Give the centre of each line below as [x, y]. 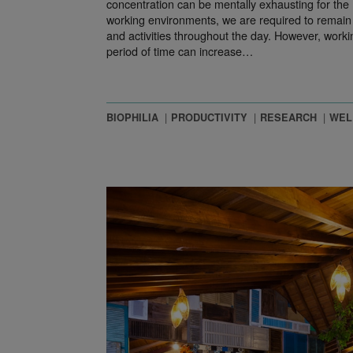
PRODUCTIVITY [209, 118]
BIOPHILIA [132, 118]
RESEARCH [288, 118]
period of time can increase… [179, 51]
